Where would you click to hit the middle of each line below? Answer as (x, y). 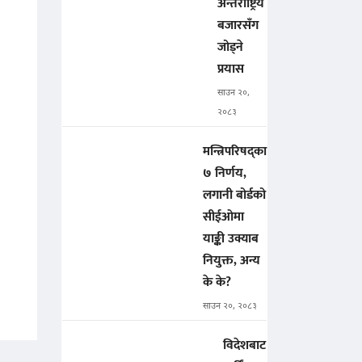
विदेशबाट (244, 346)
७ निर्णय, (225, 174)
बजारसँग (238, 26)
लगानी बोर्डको (234, 196)
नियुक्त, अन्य (232, 261)
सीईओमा (223, 217)
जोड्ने (230, 48)
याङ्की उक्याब (231, 239)
